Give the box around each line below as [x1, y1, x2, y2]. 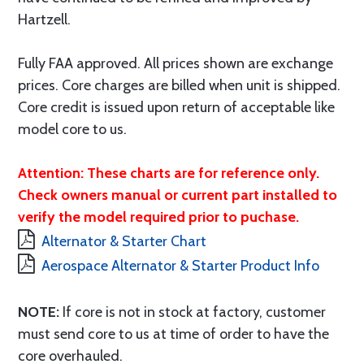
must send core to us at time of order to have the [18, 325, 329, 343]
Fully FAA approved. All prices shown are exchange [18, 54, 333, 72]
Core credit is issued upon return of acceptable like [18, 98, 335, 116]
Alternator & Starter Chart [41, 232, 206, 250]
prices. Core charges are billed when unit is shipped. [18, 76, 340, 94]
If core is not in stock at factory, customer [59, 303, 326, 321]
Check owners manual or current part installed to [18, 186, 337, 204]
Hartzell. [18, 11, 71, 28]
